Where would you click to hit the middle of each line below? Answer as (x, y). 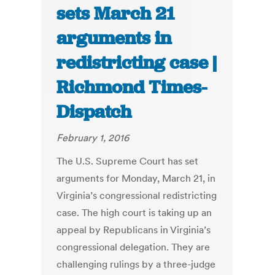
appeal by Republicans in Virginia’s (134, 230)
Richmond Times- (132, 87)
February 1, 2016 (93, 138)
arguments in (114, 38)
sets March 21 (116, 14)
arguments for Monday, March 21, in (136, 178)
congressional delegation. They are (134, 247)
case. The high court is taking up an (134, 213)
